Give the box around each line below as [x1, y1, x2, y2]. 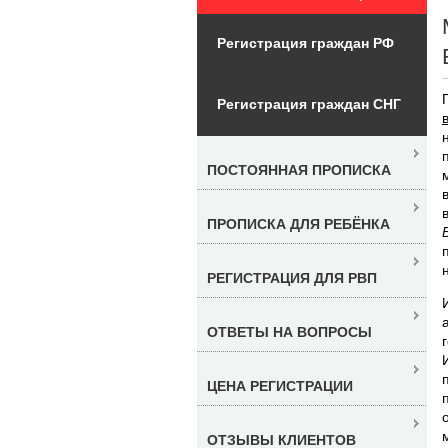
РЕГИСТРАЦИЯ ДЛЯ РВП [207, 269, 377, 286]
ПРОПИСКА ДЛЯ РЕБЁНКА [207, 215, 390, 232]
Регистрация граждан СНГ [217, 95, 401, 112]
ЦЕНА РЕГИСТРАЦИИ [207, 377, 353, 394]
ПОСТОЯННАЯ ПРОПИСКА [207, 161, 391, 178]
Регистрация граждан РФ [217, 34, 394, 51]
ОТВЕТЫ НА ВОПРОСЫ [207, 323, 372, 340]
